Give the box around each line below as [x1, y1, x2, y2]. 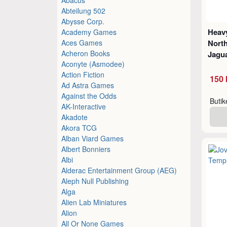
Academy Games [61, 26, 117, 37]
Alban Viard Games [61, 133, 124, 143]
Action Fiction [61, 69, 105, 80]
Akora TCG [61, 122, 97, 133]
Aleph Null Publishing [61, 175, 129, 186]
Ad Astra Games [61, 80, 115, 90]
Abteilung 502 [61, 5, 106, 16]
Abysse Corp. [61, 16, 105, 26]
